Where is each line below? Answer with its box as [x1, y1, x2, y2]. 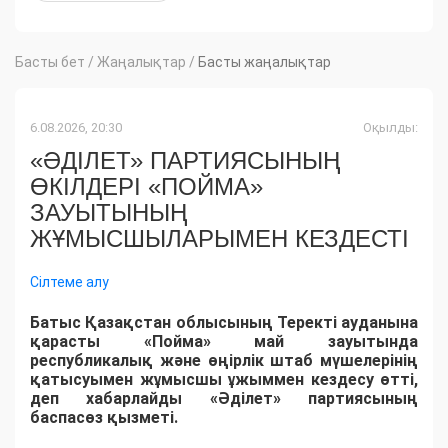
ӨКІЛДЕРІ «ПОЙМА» [30, 173, 263, 201]
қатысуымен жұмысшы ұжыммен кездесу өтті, [30, 370, 418, 390]
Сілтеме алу [30, 274, 109, 291]
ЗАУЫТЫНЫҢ [30, 199, 187, 227]
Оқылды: [363, 120, 418, 136]
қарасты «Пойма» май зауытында [30, 332, 418, 352]
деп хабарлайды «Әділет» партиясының [30, 389, 418, 409]
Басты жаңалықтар [198, 54, 331, 71]
